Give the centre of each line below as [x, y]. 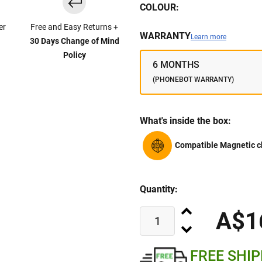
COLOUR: [159, 8]
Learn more [208, 37]
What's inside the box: [185, 121]
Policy [74, 55]
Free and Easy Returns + [75, 27]
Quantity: [159, 189]
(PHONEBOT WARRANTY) [193, 80]
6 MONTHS [176, 65]
